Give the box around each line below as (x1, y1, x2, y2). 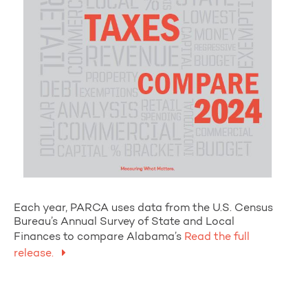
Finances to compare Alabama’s (14, 231, 181, 243)
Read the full (181, 231, 250, 243)
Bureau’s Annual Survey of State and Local (14, 216, 234, 228)
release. (14, 247, 56, 259)
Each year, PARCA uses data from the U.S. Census (14, 202, 273, 214)
